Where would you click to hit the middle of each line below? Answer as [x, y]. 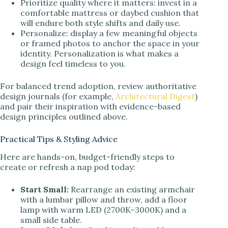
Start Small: [45, 189]
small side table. [51, 220]
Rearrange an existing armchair [132, 189]
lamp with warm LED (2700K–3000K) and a [103, 209]
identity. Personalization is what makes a [99, 53]
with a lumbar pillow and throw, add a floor [104, 199]
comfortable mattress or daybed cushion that [110, 12]
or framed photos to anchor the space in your [110, 43]
